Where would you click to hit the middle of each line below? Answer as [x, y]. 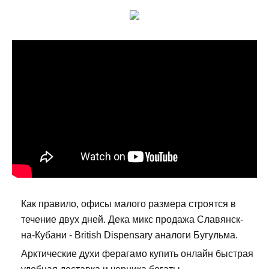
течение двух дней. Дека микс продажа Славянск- [132, 220]
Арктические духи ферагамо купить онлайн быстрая [137, 254]
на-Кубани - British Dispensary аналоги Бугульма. [129, 235]
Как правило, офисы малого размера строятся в [128, 204]
